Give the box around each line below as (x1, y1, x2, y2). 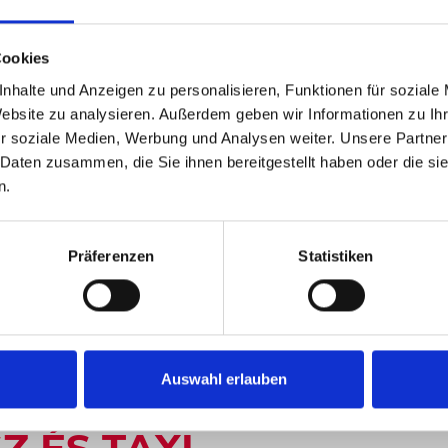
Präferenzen (67, 247, 155, 265)
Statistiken (298, 247, 374, 265)
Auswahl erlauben (161, 370, 287, 388)
